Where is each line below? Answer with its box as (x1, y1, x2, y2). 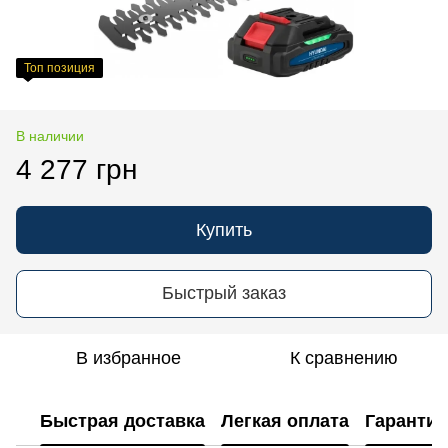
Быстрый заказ (162, 283, 286, 304)
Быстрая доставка (40, 411, 205, 432)
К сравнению (290, 347, 398, 368)
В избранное (75, 347, 181, 368)
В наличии (16, 127, 84, 144)
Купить (196, 219, 252, 240)
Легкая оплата (221, 411, 349, 432)
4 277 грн (16, 153, 137, 185)
